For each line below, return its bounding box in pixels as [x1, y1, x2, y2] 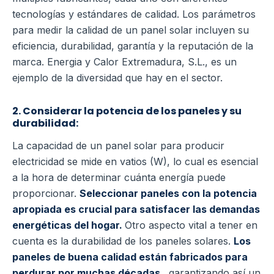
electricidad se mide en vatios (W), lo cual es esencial [12, 155, 258, 168]
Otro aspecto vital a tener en [125, 219, 257, 232]
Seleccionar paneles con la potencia [80, 187, 257, 200]
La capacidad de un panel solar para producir [12, 139, 224, 152]
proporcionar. [12, 187, 80, 200]
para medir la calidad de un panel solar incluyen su [12, 24, 249, 37]
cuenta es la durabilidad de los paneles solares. [12, 235, 234, 248]
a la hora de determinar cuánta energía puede [12, 171, 226, 184]
